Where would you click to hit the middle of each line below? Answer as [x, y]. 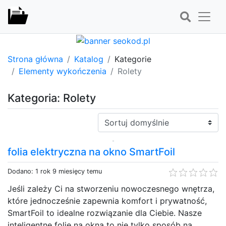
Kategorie [133, 59]
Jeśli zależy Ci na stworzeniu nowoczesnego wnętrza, [111, 188]
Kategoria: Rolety [52, 98]
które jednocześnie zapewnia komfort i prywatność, [107, 201]
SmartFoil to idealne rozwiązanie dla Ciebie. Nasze [105, 213]
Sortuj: [110, 118]
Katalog [89, 59]
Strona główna [35, 59]
